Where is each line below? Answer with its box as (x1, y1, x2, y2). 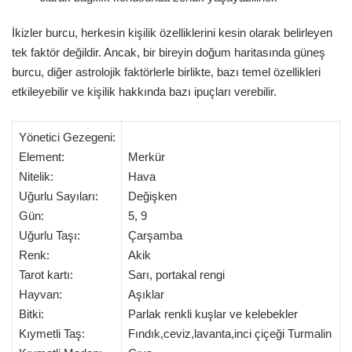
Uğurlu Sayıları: (18, 189, 98, 203)
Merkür (127, 149, 165, 163)
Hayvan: (18, 287, 62, 301)
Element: (18, 149, 64, 163)
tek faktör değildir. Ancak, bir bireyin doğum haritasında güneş (12, 45, 325, 59)
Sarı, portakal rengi (127, 267, 225, 281)
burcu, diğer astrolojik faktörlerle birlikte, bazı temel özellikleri (12, 64, 321, 79)
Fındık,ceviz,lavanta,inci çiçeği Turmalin (127, 326, 332, 340)
